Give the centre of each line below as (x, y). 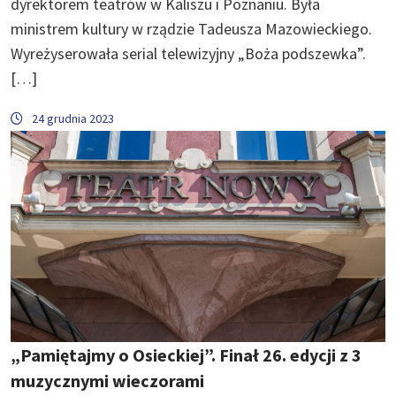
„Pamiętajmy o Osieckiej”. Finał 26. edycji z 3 (186, 354)
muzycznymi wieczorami (107, 380)
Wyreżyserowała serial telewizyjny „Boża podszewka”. (188, 54)
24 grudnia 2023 (73, 119)
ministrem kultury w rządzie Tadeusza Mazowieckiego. (191, 29)
